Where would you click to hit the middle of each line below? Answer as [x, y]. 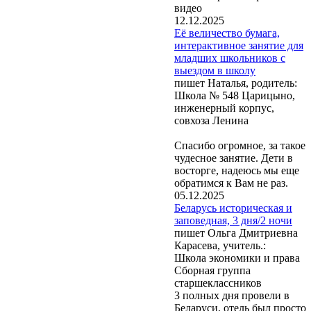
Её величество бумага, [227, 33]
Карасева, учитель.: [220, 245]
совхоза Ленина [211, 120]
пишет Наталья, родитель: [236, 83]
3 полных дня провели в [232, 295]
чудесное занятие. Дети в [234, 158]
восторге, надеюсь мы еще [237, 170]
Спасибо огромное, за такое [240, 145]
